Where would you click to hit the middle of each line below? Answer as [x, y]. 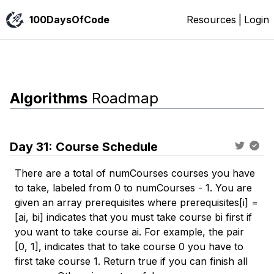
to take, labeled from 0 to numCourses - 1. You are [133, 188]
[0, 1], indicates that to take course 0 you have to [129, 246]
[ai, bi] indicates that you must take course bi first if [133, 217]
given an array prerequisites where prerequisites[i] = [136, 202]
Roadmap [123, 98]
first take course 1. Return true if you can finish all [131, 261]
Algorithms [49, 98]
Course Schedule [107, 147]
